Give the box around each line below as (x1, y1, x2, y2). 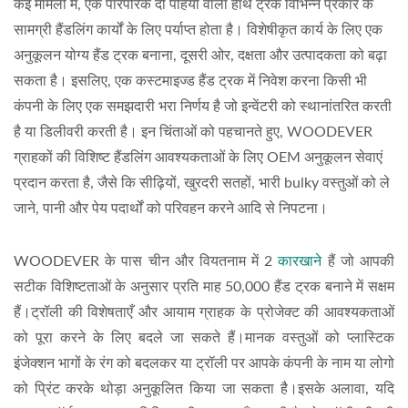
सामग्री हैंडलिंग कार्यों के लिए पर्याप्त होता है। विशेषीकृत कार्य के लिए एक (14, 23, 382, 37)
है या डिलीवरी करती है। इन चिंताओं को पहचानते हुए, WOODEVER (14, 125, 372, 139)
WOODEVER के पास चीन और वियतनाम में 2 (14, 254, 279, 269)
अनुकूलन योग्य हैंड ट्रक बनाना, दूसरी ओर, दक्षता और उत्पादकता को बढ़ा (14, 48, 387, 63)
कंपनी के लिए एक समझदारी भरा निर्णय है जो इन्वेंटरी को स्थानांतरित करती (14, 99, 392, 114)
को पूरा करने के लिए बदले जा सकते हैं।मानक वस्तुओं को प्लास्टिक (14, 331, 394, 345)
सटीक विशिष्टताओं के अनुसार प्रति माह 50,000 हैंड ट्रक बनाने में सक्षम (14, 280, 394, 294)
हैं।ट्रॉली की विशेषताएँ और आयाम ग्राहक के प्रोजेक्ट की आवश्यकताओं (14, 305, 394, 320)
